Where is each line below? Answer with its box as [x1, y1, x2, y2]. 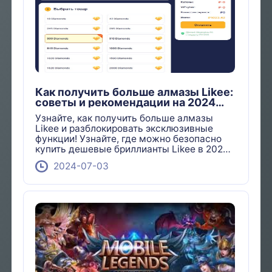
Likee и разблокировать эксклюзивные [35, 123, 214, 135]
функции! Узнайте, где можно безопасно [35, 133, 222, 145]
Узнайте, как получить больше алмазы [35, 112, 214, 124]
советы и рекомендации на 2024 [35, 95, 216, 109]
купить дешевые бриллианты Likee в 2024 [35, 143, 229, 155]
